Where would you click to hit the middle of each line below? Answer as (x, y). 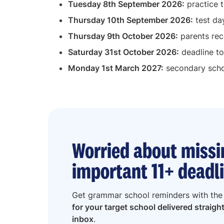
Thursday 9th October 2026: (123, 36)
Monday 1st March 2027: (116, 68)
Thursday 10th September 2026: (130, 20)
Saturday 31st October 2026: (123, 52)
